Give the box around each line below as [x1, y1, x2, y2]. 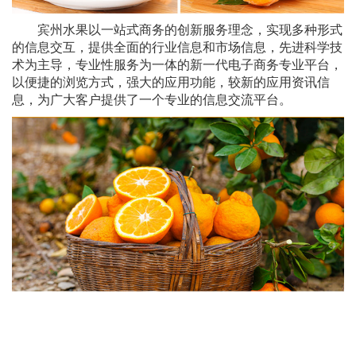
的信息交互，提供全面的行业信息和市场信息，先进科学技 [12, 40, 342, 54]
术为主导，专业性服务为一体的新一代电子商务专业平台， [12, 57, 342, 72]
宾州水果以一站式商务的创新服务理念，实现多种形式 [37, 22, 342, 37]
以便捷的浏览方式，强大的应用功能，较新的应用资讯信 [12, 75, 330, 89]
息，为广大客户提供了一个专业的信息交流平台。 [12, 92, 292, 106]
